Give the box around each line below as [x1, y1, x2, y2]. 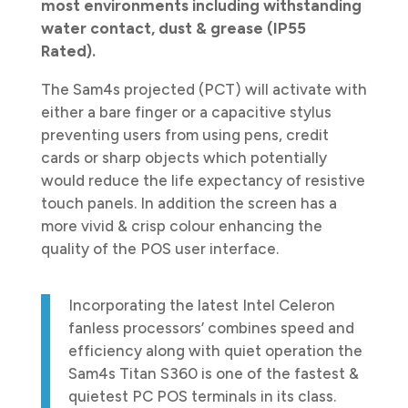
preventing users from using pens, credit [40, 125, 329, 144]
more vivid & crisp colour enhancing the [40, 216, 322, 235]
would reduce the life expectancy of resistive [40, 170, 365, 189]
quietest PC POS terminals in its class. [67, 386, 336, 405]
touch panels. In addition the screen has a [40, 193, 337, 212]
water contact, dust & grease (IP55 [40, 18, 306, 37]
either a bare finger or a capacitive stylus [40, 102, 331, 121]
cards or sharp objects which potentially [40, 148, 327, 167]
